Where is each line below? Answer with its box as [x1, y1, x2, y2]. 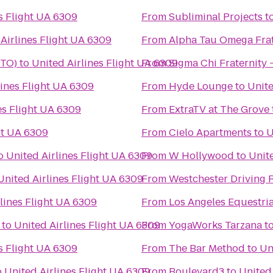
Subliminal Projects [169, 10, 263, 24]
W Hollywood [169, 149, 234, 163]
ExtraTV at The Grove [169, 102, 269, 116]
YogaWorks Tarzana [169, 218, 262, 232]
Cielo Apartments [169, 126, 252, 140]
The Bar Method [169, 241, 245, 255]
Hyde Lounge [169, 79, 233, 93]
